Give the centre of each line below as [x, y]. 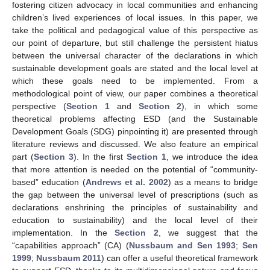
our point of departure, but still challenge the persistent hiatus [135, 42]
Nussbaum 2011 [69, 258]
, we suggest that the [208, 232]
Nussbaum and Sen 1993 [183, 245]
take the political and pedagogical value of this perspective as [135, 30]
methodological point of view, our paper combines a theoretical [135, 93]
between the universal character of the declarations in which [135, 55]
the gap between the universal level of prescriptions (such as [135, 194]
